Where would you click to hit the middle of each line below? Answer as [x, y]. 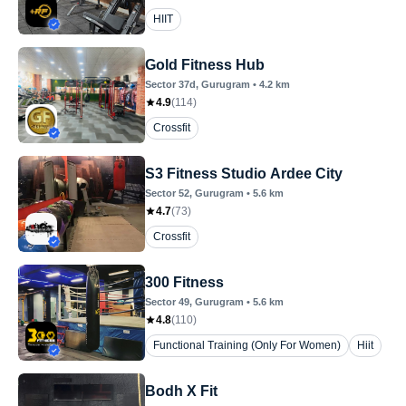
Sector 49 [167, 302]
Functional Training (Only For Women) [247, 345]
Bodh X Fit [181, 391]
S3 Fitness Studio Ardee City [244, 174]
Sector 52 [167, 193]
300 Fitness [184, 282]
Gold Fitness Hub [205, 65]
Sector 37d [170, 84]
